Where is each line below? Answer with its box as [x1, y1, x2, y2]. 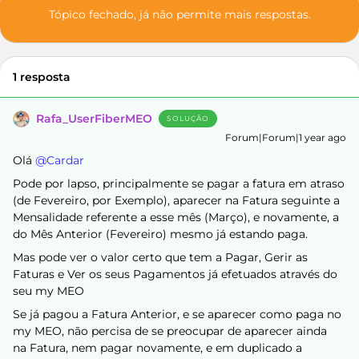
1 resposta [13, 70, 71, 84]
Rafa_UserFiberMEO [36, 111, 152, 126]
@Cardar [35, 153, 84, 167]
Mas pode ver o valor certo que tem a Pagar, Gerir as [13, 250, 308, 264]
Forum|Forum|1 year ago [225, 131, 346, 143]
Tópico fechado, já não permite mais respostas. [48, 7, 311, 22]
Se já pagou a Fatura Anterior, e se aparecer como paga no [13, 307, 341, 321]
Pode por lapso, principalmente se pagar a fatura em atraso [13, 176, 345, 191]
